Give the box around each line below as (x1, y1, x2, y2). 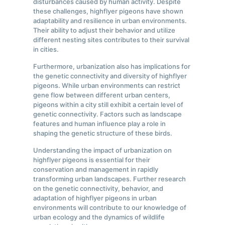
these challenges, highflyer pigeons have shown (33, 7, 184, 16)
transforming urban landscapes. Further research (33, 175, 186, 183)
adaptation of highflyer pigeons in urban (33, 194, 157, 202)
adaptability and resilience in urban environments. (33, 17, 187, 25)
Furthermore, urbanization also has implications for (33, 62, 191, 71)
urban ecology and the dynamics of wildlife (33, 213, 165, 221)
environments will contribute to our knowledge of (33, 203, 187, 212)
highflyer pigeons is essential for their (33, 156, 151, 164)
